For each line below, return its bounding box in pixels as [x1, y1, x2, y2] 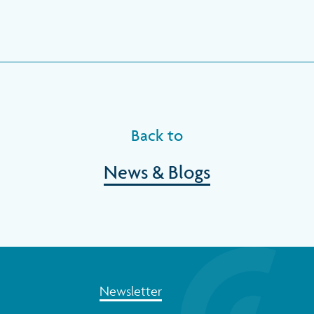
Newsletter [100, 282, 162, 299]
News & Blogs [104, 160, 210, 184]
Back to [131, 125, 183, 145]
